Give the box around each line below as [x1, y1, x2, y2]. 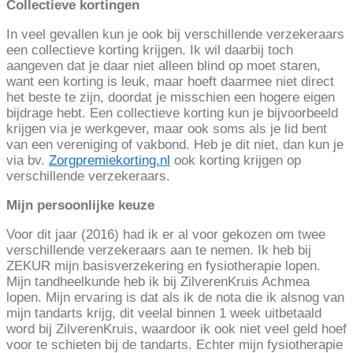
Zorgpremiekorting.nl [49, 153, 170, 169]
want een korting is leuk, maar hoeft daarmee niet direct [6, 74, 334, 90]
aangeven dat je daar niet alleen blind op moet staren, [6, 58, 321, 74]
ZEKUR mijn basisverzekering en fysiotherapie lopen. [6, 258, 321, 274]
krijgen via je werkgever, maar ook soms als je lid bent [6, 121, 327, 137]
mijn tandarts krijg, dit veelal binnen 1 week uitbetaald [6, 306, 321, 321]
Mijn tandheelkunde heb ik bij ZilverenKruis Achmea [6, 274, 310, 290]
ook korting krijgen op [170, 153, 301, 169]
